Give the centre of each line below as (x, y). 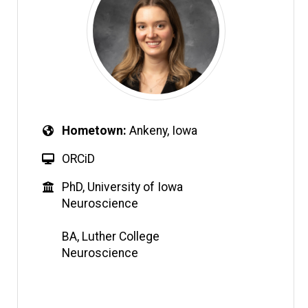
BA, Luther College (111, 236)
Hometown (93, 131)
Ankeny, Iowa (164, 131)
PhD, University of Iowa (123, 187)
